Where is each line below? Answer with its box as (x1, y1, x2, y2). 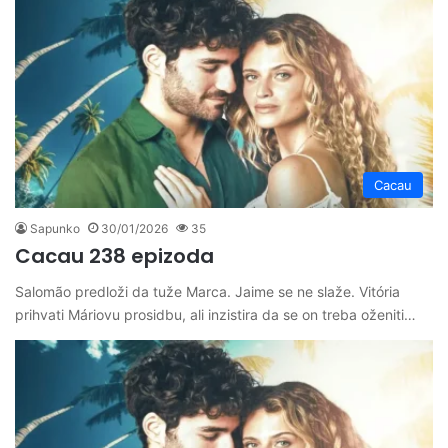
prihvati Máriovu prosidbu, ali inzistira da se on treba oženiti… (15, 305, 416, 323)
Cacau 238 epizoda (15, 241, 214, 270)
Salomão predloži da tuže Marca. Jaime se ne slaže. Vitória (15, 282, 400, 300)
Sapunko (30, 220, 80, 236)
